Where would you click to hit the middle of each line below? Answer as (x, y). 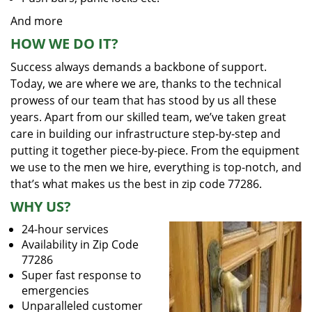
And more (37, 21)
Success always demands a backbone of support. (139, 67)
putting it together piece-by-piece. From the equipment (155, 150)
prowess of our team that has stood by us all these (143, 100)
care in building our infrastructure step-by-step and (146, 134)
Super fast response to (81, 275)
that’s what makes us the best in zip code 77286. (136, 184)
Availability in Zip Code (80, 244)
